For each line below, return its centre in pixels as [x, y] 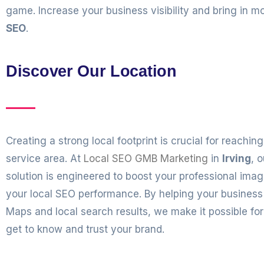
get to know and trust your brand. [85, 229]
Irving [237, 159]
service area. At [45, 159]
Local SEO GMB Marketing [146, 159]
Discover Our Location [91, 71]
